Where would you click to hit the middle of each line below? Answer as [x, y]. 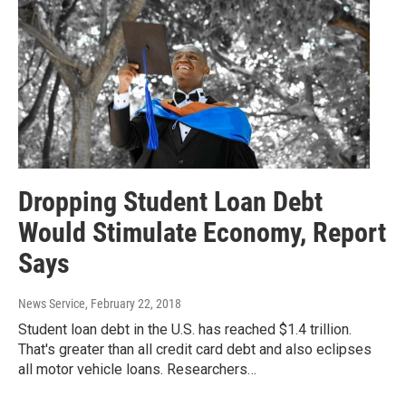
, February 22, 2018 [133, 303]
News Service [52, 303]
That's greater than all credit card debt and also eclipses [195, 349]
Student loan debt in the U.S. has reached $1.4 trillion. [185, 329]
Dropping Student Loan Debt [170, 201]
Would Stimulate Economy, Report [202, 232]
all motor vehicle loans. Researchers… [137, 369]
